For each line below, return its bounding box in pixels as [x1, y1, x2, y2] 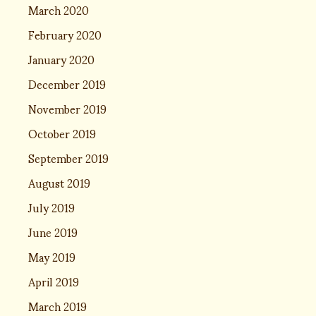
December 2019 [28, 67, 106, 100]
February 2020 [28, 18, 102, 51]
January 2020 [28, 42, 95, 75]
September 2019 [28, 141, 109, 174]
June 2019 [28, 215, 78, 248]
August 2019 [28, 166, 90, 199]
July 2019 [28, 190, 75, 224]
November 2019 [28, 92, 107, 125]
